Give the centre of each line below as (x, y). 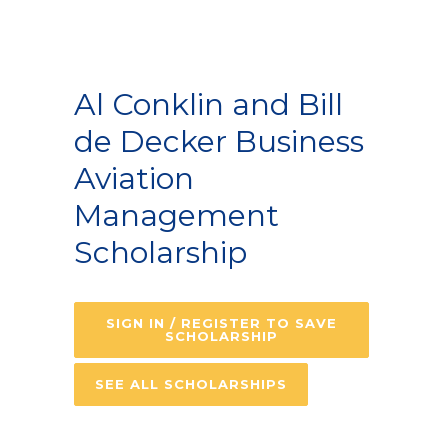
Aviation (134, 179)
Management (176, 216)
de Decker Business (219, 142)
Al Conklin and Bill (208, 105)
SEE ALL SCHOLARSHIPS (191, 384)
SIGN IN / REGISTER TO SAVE (221, 323)
